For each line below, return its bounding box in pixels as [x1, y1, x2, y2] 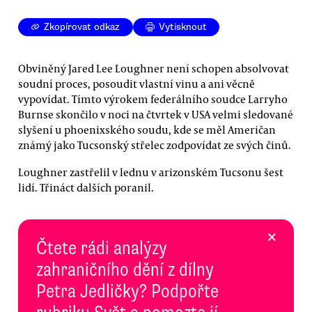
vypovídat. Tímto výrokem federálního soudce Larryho [18, 91, 288, 106]
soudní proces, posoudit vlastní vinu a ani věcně [18, 76, 255, 91]
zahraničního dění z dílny [36, 257, 214, 281]
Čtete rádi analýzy [36, 235, 167, 260]
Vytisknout [159, 21, 208, 33]
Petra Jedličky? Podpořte [36, 279, 219, 303]
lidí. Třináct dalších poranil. [18, 180, 154, 194]
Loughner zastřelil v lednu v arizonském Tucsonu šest [18, 164, 283, 179]
